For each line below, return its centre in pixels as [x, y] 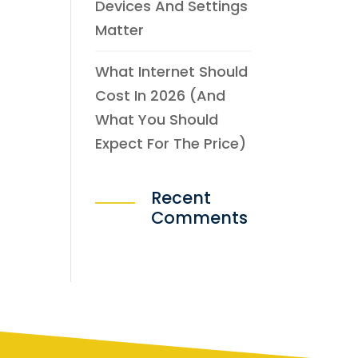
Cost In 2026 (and [161, 95]
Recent [181, 198]
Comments [200, 218]
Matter [120, 30]
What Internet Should [172, 72]
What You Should [157, 119]
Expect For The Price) [171, 143]
